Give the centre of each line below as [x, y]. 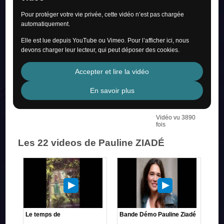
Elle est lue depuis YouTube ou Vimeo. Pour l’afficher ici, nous [105, 40]
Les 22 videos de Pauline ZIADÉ [91, 142]
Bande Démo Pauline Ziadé [158, 214]
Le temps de [43, 214]
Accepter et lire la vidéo [112, 71]
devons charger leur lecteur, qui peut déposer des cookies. [100, 50]
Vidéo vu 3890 [175, 117]
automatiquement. [46, 24]
